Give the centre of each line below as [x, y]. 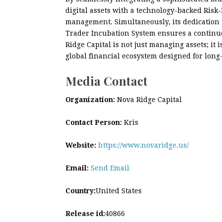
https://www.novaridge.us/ [143, 145]
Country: [81, 191]
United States [119, 191]
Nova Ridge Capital [148, 100]
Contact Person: [94, 122]
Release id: [85, 214]
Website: [81, 145]
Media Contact [107, 81]
